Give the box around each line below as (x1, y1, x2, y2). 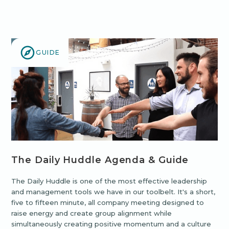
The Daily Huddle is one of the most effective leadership (11, 176, 208, 185)
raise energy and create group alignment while (11, 209, 172, 217)
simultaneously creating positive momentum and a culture (11, 219, 212, 228)
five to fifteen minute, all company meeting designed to (11, 198, 204, 207)
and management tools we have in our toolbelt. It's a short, (11, 187, 216, 196)
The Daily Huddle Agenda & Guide (11, 154, 189, 166)
